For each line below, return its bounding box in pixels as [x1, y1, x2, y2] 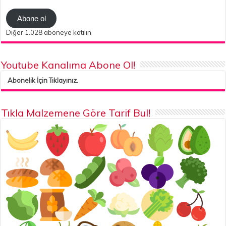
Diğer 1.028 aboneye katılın [6, 28, 92, 37]
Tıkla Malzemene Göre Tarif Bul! [1, 106, 151, 120]
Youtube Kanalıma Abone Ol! [1, 59, 136, 72]
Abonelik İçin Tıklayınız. [8, 76, 79, 85]
